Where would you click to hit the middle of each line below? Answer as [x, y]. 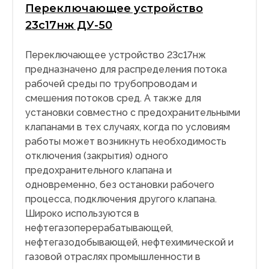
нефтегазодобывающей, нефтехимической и [129, 243]
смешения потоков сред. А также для [113, 98]
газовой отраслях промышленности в [113, 257]
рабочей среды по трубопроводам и [111, 84]
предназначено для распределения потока [126, 70]
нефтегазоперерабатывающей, [99, 228]
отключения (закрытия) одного [97, 156]
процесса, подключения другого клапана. [121, 199]
